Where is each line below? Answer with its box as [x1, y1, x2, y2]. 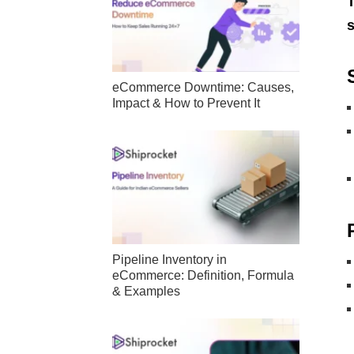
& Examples [112, 284, 180, 299]
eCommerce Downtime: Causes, [112, 81, 294, 94]
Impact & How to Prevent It [112, 96, 260, 110]
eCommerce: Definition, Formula [112, 269, 294, 283]
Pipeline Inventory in [112, 253, 227, 267]
